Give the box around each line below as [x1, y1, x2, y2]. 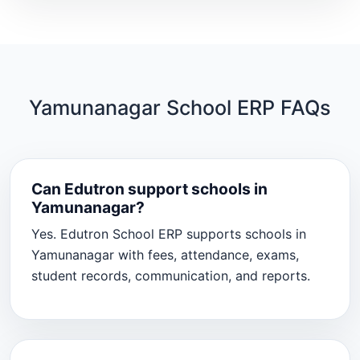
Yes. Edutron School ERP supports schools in [31, 225, 306, 242]
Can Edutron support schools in [31, 178, 268, 198]
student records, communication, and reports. [31, 267, 310, 284]
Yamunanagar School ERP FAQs [29, 95, 331, 120]
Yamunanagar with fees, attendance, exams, [31, 246, 299, 263]
